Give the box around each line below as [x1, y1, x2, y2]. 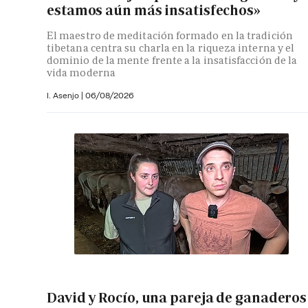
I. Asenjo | [47, 90, 85, 101]
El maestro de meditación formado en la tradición [47, 29, 293, 43]
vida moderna [47, 66, 115, 80]
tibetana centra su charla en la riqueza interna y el [47, 41, 295, 55]
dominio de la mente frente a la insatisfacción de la [47, 54, 298, 67]
